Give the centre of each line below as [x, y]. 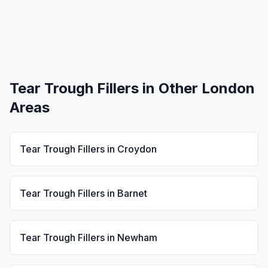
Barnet [132, 193]
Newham [137, 237]
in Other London [197, 88]
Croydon [137, 149]
